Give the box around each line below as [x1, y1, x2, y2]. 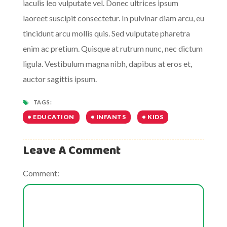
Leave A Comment [23, 141, 121, 161]
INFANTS [96, 113, 126, 121]
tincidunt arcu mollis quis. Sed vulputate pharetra [23, 28, 190, 38]
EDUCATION [33, 113, 74, 121]
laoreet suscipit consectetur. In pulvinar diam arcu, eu [23, 13, 204, 23]
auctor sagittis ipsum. [23, 74, 97, 84]
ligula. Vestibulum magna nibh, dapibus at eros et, [23, 59, 192, 68]
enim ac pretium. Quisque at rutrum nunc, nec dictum [23, 44, 203, 53]
